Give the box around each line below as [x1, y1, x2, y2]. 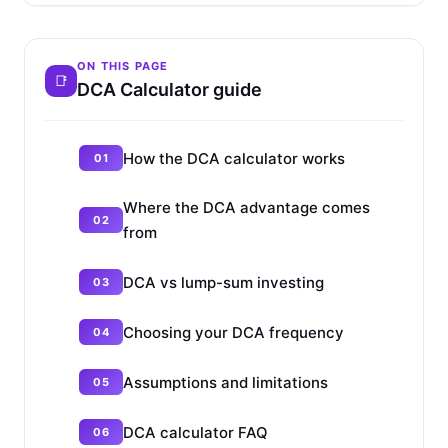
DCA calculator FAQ [123, 422, 268, 442]
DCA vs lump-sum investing [123, 272, 324, 292]
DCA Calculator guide [77, 79, 262, 101]
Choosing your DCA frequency [123, 322, 344, 342]
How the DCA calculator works [123, 148, 345, 168]
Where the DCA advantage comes [123, 198, 370, 218]
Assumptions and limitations [123, 372, 328, 392]
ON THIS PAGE [77, 59, 169, 74]
